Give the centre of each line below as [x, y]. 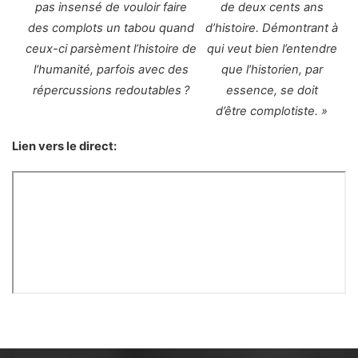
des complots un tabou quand [111, 28]
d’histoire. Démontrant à [272, 28]
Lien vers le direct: [64, 146]
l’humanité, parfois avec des [111, 69]
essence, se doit [272, 90]
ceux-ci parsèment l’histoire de [111, 48]
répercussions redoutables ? [111, 90]
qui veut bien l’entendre [272, 48]
